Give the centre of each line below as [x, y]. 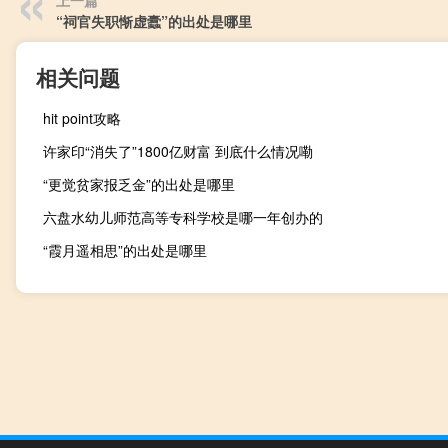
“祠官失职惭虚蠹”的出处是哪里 [154, 21]
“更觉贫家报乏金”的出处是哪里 [139, 184]
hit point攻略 [82, 118]
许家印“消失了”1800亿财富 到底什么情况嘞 [178, 151]
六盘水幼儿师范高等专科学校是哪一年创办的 [183, 217]
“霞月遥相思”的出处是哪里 [125, 250]
